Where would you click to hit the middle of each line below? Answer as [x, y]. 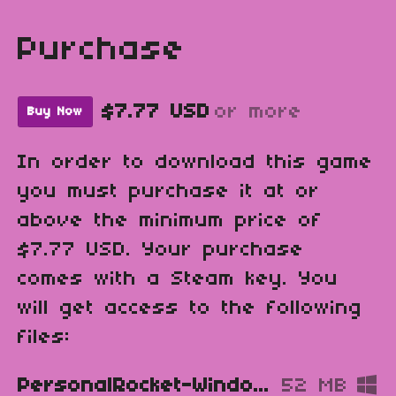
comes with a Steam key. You [178, 280]
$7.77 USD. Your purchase [161, 251]
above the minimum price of [170, 221]
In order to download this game [195, 163]
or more [259, 112]
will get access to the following [190, 309]
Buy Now [55, 112]
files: [44, 338]
